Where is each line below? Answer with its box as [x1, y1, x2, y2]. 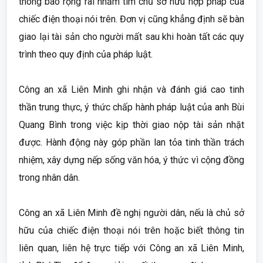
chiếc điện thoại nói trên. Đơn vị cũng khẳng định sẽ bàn [19, 14, 244, 25]
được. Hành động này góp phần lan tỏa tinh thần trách [19, 137, 244, 148]
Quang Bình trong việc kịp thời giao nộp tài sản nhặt [19, 119, 244, 130]
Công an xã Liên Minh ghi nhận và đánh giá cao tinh [19, 84, 244, 95]
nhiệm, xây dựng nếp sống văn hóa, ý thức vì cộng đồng [19, 154, 244, 166]
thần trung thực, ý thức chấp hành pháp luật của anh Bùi [19, 102, 244, 113]
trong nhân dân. [19, 172, 80, 183]
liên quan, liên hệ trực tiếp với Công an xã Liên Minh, [19, 242, 244, 254]
